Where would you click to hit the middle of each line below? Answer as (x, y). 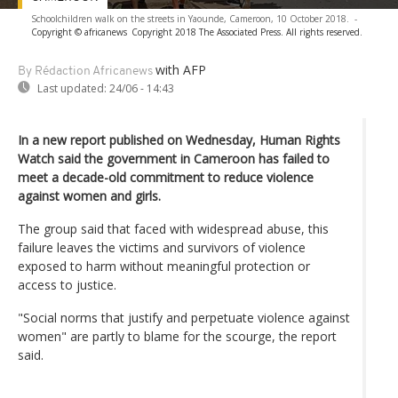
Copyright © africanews (79, 32)
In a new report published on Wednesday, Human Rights (179, 139)
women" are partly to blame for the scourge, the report (177, 336)
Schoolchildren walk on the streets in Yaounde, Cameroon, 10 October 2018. (190, 18)
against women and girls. (89, 195)
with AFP (181, 69)
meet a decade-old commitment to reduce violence (166, 177)
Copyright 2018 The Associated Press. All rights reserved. (247, 32)
